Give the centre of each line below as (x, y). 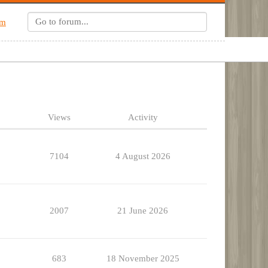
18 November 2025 (143, 259)
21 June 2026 (143, 211)
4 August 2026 (143, 156)
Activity (143, 118)
